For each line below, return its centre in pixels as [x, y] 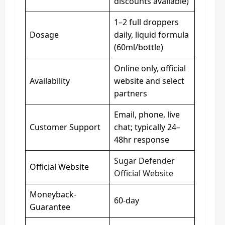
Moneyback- [53, 194]
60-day [127, 200]
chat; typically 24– [147, 127]
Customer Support [65, 127]
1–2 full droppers [146, 22]
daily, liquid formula [151, 35]
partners [131, 93]
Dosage [44, 35]
